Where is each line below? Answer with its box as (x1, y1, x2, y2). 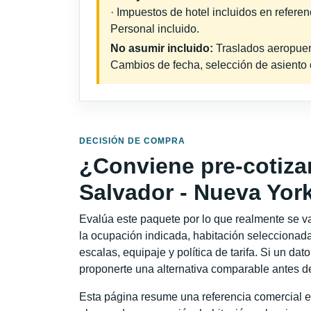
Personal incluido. (110, 23, 199, 35)
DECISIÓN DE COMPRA (79, 135, 185, 146)
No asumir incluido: (110, 42, 213, 55)
